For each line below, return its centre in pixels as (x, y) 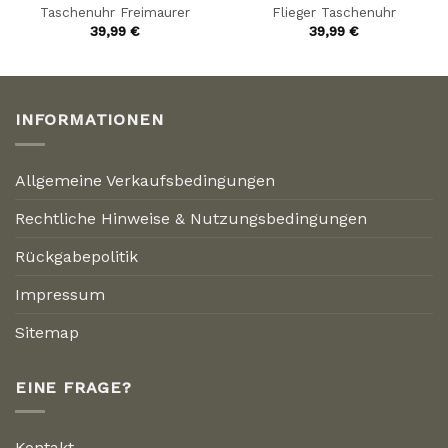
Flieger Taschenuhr (333, 12)
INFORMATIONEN (89, 120)
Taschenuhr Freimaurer (114, 12)
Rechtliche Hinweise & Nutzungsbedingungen (191, 218)
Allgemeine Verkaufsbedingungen (145, 180)
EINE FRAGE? (73, 387)
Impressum (60, 294)
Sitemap (47, 332)
